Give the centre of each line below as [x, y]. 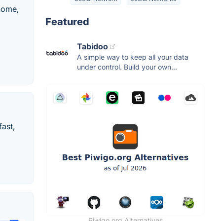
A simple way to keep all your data [133, 57]
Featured [67, 22]
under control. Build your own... [127, 67]
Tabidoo [92, 47]
